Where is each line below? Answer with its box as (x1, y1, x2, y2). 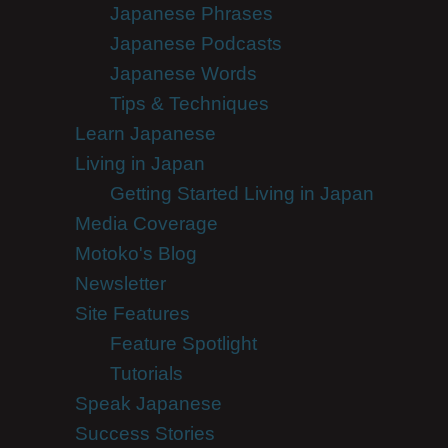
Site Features (74, 303, 190, 324)
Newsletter (74, 273, 166, 294)
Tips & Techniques (109, 93, 269, 114)
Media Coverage (74, 213, 218, 234)
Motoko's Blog (74, 243, 197, 264)
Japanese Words (109, 63, 257, 84)
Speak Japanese (74, 393, 222, 414)
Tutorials (109, 363, 183, 384)
